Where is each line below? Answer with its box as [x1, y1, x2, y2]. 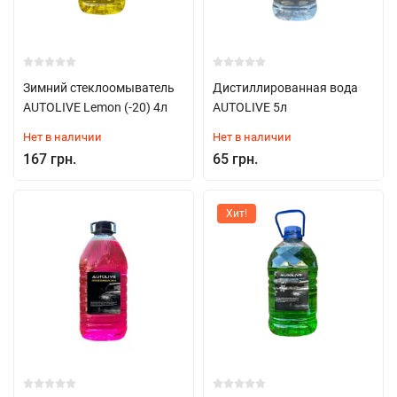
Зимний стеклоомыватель [23, 81, 175, 95]
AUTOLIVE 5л [213, 100, 287, 114]
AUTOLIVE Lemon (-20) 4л [23, 100, 167, 114]
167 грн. [23, 151, 76, 167]
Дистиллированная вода [213, 81, 358, 95]
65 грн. [213, 151, 258, 167]
